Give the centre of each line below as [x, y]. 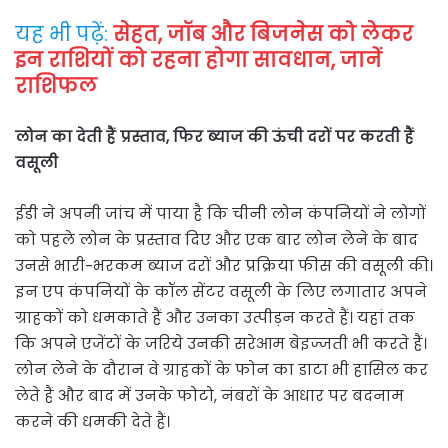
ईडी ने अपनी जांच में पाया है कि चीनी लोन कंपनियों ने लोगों [220, 214]
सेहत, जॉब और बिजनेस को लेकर [260, 34]
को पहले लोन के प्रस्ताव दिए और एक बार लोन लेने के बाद [216, 240]
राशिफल [56, 86]
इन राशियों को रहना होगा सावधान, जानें [198, 60]
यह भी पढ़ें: [61, 34]
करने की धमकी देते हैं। [92, 422]
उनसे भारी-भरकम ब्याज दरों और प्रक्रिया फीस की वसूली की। [224, 266]
